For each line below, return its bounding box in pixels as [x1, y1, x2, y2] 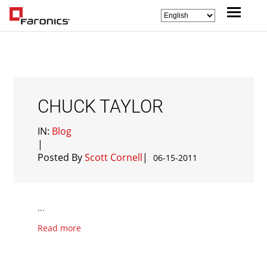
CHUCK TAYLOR [37, 96, 163, 117]
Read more [37, 222, 81, 234]
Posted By [37, 151, 85, 164]
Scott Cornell [84, 151, 142, 164]
